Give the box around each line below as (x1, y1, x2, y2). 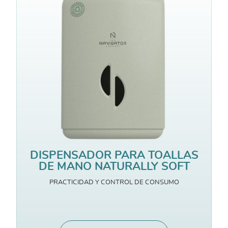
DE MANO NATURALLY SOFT (38, 161, 190, 173)
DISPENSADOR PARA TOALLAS (30, 150, 198, 161)
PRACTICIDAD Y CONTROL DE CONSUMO (49, 179, 179, 186)
